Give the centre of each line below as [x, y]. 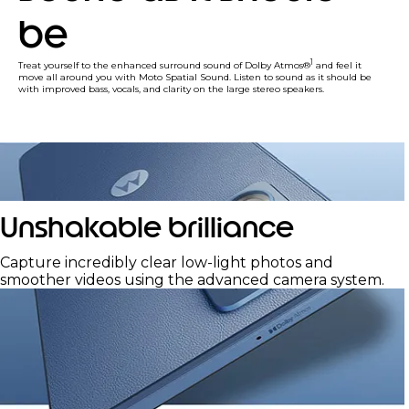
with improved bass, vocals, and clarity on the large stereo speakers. [171, 89]
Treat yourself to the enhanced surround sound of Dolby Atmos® [164, 66]
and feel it [337, 66]
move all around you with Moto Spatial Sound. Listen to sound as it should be [195, 78]
